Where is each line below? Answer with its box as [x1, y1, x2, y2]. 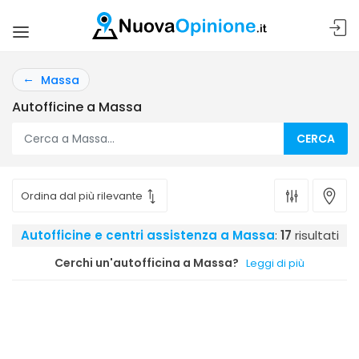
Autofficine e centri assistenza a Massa [20, 227, 275, 244]
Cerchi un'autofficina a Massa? [54, 255, 239, 271]
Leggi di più [246, 256, 305, 271]
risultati [291, 227, 339, 244]
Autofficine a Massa [12, 98, 142, 116]
